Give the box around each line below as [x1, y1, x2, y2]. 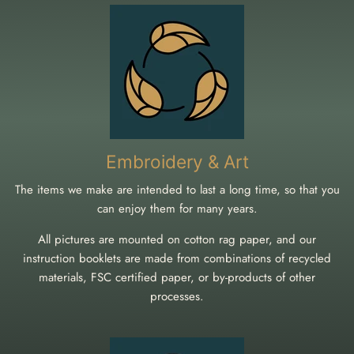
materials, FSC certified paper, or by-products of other [39, 268, 315, 286]
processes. [150, 287, 204, 305]
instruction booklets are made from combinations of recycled [23, 249, 331, 267]
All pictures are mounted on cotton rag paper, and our [38, 230, 316, 248]
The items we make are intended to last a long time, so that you [14, 180, 340, 198]
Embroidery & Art [105, 150, 249, 172]
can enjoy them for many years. [96, 199, 258, 217]
